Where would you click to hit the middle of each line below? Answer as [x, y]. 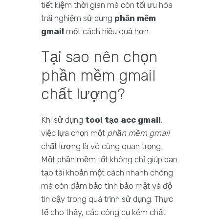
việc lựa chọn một [74, 133]
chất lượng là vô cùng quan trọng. [102, 146]
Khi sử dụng [63, 120]
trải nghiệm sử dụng [78, 18]
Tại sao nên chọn [99, 57]
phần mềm [135, 18]
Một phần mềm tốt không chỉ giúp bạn [109, 160]
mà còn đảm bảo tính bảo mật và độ [107, 186]
